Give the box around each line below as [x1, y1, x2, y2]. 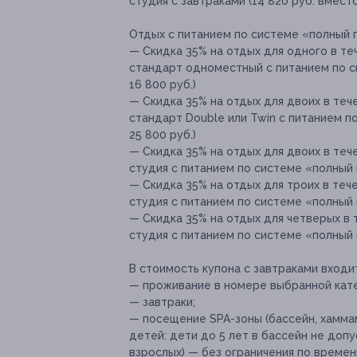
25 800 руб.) [129, 128, 196, 142]
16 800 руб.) [129, 78, 196, 92]
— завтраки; [129, 296, 195, 309]
